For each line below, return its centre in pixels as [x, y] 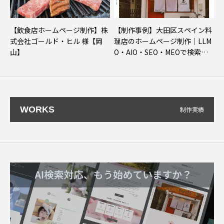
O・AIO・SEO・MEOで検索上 [161, 52]
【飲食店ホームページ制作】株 [59, 30]
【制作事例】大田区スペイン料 [163, 30]
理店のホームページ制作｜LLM [163, 41]
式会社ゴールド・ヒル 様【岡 [56, 41]
